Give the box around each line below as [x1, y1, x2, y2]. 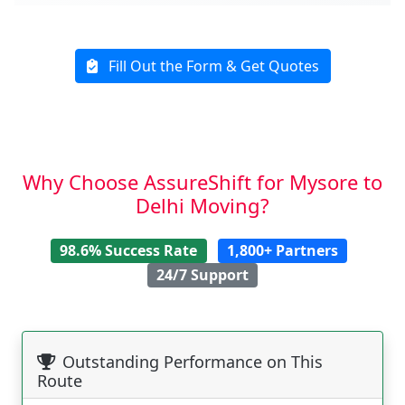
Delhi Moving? [136, 191, 269, 219]
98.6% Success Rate [60, 240, 198, 261]
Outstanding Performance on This [62, 350, 323, 372]
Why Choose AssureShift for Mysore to [23, 167, 382, 195]
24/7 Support [156, 265, 249, 286]
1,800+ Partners [226, 240, 338, 261]
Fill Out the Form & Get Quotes [104, 55, 319, 76]
